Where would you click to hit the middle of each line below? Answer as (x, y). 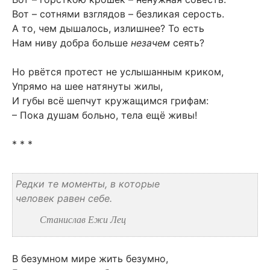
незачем (150, 43)
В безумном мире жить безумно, (90, 258)
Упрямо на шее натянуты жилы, (87, 86)
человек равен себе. (64, 198)
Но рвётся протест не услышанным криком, (118, 72)
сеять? (187, 43)
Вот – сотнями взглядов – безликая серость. (118, 14)
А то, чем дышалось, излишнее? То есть (108, 29)
